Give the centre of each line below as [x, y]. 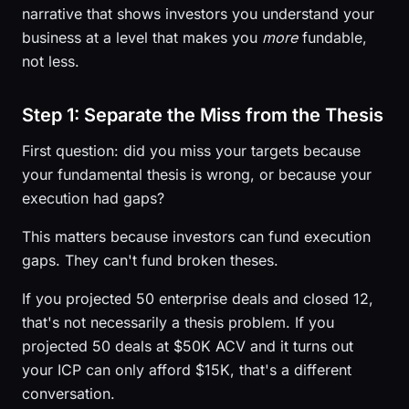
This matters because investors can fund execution [196, 236]
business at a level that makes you [142, 37]
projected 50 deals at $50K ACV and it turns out [188, 346]
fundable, [332, 37]
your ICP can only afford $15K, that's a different [187, 370]
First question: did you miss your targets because [191, 151]
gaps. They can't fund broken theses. [150, 260]
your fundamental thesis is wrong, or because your [197, 174]
